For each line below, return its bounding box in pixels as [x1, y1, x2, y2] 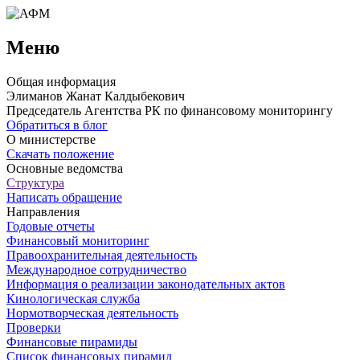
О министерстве [6, 132, 96, 146]
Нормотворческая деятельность [6, 305, 178, 320]
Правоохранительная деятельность [6, 247, 197, 262]
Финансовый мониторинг [6, 233, 149, 247]
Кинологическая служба [6, 291, 140, 305]
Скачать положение [6, 146, 114, 161]
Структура [6, 175, 64, 190]
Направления [6, 204, 80, 219]
